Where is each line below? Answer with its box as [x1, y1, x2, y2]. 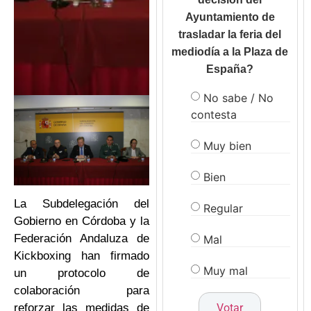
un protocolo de [14, 267, 149, 280]
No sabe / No [203, 90, 274, 105]
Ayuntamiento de [185, 11, 275, 24]
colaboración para [14, 284, 149, 298]
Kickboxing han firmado [14, 249, 149, 263]
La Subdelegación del [14, 197, 149, 211]
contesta [190, 107, 237, 121]
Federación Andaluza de [14, 232, 149, 246]
